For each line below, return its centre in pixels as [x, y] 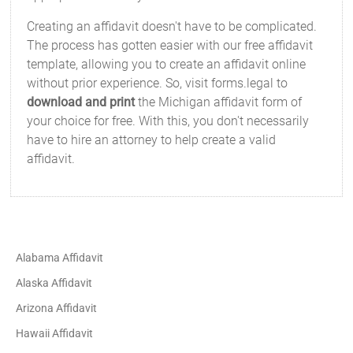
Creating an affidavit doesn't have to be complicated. [172, 26]
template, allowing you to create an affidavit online [167, 64]
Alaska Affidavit [54, 283]
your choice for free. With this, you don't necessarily [168, 121]
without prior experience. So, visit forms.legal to [158, 83]
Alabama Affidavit [60, 258]
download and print [81, 102]
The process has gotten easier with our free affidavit [170, 45]
